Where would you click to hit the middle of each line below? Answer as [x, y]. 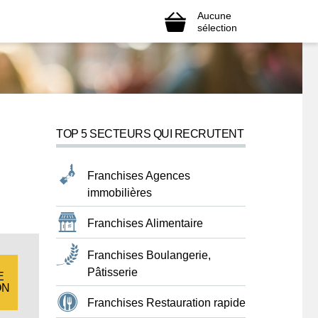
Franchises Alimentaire [145, 223]
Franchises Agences [139, 176]
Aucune [214, 15]
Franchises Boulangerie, [149, 255]
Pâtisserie [113, 272]
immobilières [120, 193]
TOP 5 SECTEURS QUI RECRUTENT [150, 134]
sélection [217, 27]
